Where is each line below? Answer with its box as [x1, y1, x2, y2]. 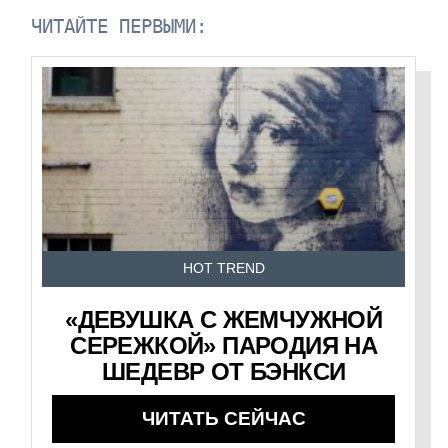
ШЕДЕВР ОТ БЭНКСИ [101, 358, 346, 386]
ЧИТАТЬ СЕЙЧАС [141, 408, 306, 430]
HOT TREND [182, 261, 265, 277]
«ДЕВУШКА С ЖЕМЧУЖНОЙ [65, 306, 383, 334]
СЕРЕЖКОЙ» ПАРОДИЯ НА [70, 332, 378, 360]
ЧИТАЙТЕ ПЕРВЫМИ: [31, 15, 208, 39]
